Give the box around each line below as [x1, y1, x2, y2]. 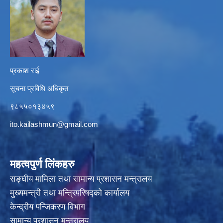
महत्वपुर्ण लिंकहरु [10, 158, 75, 171]
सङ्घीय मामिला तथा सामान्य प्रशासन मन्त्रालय [10, 174, 152, 184]
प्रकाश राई [10, 66, 39, 75]
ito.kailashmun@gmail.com [10, 120, 98, 129]
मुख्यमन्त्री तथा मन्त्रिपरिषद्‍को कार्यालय [10, 188, 129, 198]
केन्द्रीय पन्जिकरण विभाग [10, 202, 88, 212]
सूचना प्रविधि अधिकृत [10, 84, 68, 93]
